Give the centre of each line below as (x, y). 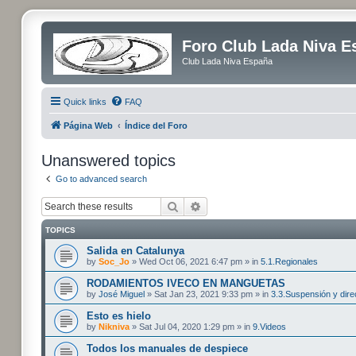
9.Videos (269, 327)
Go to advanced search (101, 178)
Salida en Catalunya (135, 251)
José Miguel (122, 294)
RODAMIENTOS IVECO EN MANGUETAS (186, 283)
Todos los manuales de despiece (167, 348)
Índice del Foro (156, 125)
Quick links (85, 101)
